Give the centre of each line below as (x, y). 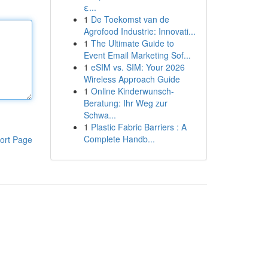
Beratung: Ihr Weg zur (125, 103)
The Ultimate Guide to (132, 43)
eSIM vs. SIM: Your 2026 (138, 67)
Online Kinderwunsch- (132, 91)
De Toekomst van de (130, 19)
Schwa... (100, 115)
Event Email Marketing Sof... (137, 55)
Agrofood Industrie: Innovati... (139, 31)
